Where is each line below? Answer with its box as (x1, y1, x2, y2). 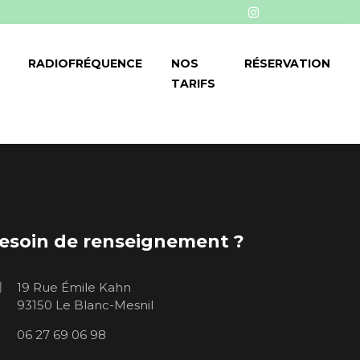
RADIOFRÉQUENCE (28, 55, 142, 71)
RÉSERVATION (244, 55, 330, 71)
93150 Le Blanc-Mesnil (16, 297, 153, 313)
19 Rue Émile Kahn (16, 279, 131, 295)
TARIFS (171, 76, 215, 91)
